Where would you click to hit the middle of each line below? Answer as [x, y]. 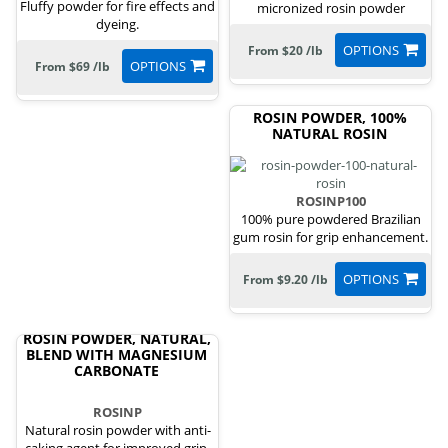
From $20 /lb [285, 50]
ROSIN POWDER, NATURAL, [116, 338]
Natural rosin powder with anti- [117, 429]
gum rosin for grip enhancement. [330, 236]
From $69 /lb [72, 67]
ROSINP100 [330, 200]
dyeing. [117, 24]
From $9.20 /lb [285, 279]
